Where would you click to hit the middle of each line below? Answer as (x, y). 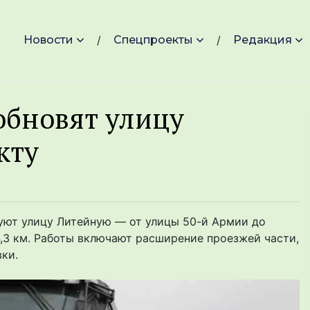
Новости (48, 40)
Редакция (263, 40)
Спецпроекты (153, 40)
